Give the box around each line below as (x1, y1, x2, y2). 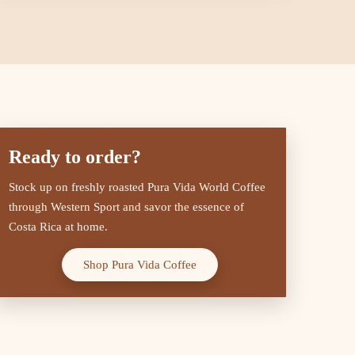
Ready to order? (9, 147, 141, 167)
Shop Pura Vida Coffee (82, 258, 197, 271)
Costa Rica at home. (9, 220, 108, 233)
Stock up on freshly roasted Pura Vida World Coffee (9, 181, 265, 193)
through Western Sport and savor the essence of (9, 200, 244, 213)
